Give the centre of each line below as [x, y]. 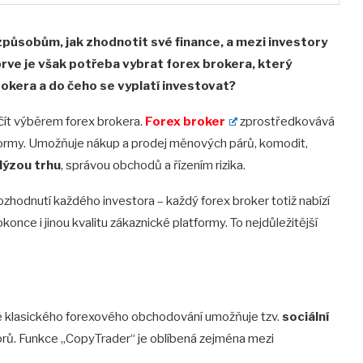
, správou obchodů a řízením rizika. [153, 166]
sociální [305, 317]
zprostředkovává [286, 122]
